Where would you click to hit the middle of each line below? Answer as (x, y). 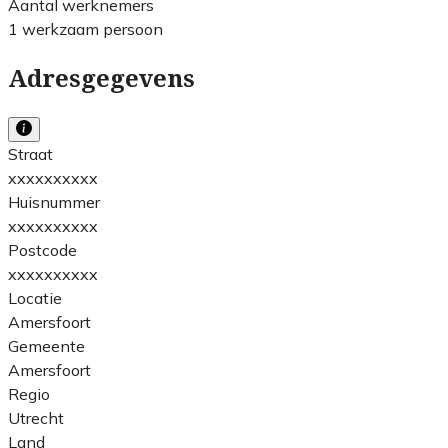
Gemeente (46, 345)
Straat (30, 153)
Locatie (35, 297)
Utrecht (36, 417)
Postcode (42, 249)
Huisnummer (54, 201)
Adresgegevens (101, 78)
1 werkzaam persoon (85, 28)
